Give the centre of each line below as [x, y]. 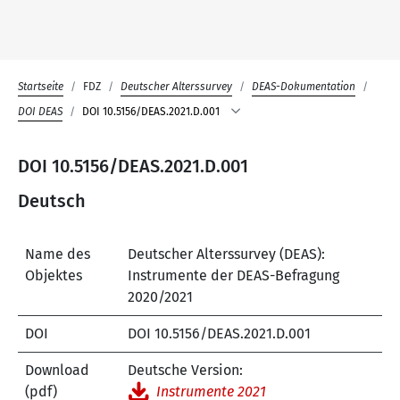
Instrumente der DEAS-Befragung [233, 276]
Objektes [54, 276]
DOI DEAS [40, 112]
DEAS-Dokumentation [304, 87]
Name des [58, 254]
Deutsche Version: [185, 371]
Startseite [41, 87]
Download [57, 371]
